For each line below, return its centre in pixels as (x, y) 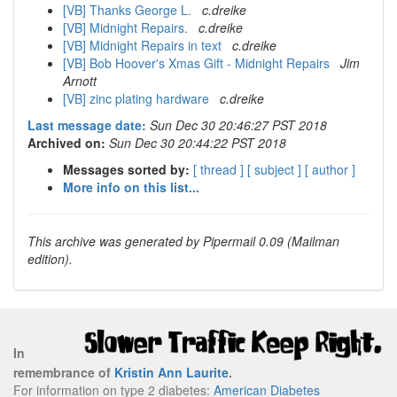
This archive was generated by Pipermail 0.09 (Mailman (183, 241)
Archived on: (66, 143)
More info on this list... (131, 187)
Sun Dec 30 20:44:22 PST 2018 (198, 143)
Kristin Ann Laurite (171, 372)
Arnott (80, 81)
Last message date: (87, 125)
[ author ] (330, 169)
